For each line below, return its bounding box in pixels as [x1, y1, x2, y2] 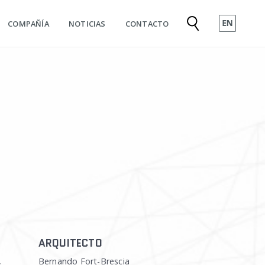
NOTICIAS [69, 18, 106, 29]
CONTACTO [125, 18, 169, 29]
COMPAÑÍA [8, 18, 49, 29]
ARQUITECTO [38, 236, 102, 250]
